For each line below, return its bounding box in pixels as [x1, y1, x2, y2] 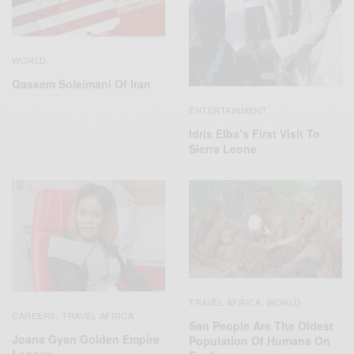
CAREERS [12, 308, 56, 322]
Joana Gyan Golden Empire [12, 330, 160, 347]
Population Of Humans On [189, 333, 330, 349]
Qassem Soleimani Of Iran [12, 76, 151, 92]
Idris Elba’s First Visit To [189, 126, 320, 142]
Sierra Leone [189, 141, 257, 157]
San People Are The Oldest [189, 318, 333, 334]
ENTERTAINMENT [189, 104, 268, 117]
